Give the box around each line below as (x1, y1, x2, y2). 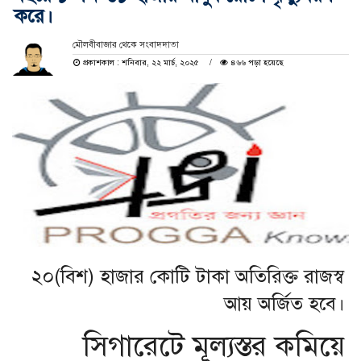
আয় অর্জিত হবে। (224, 292, 345, 317)
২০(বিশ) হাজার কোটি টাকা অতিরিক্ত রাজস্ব (31, 264, 345, 289)
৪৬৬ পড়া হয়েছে (227, 57, 284, 68)
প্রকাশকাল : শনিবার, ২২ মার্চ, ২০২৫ (80, 57, 201, 68)
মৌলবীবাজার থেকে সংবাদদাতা (72, 39, 179, 51)
